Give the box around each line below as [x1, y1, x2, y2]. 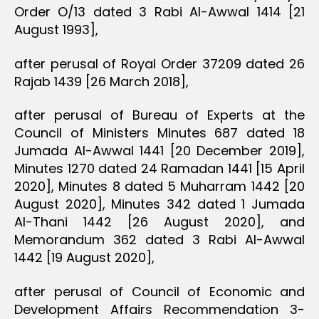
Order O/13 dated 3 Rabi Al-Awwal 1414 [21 [14, 3, 305, 21]
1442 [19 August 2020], [14, 249, 155, 266]
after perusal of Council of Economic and [14, 282, 305, 300]
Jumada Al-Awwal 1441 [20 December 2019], [14, 142, 305, 159]
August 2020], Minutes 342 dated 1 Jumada [14, 195, 305, 213]
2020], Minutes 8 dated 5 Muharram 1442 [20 [14, 177, 305, 195]
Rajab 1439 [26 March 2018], [14, 72, 189, 90]
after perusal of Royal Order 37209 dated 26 [14, 54, 305, 73]
